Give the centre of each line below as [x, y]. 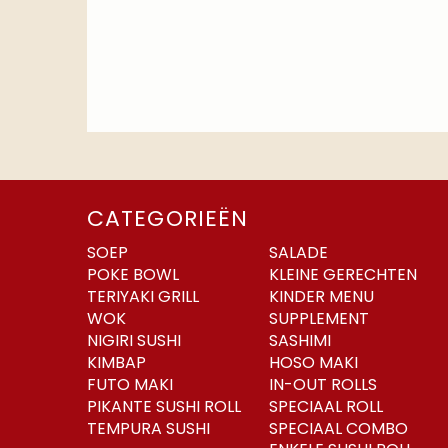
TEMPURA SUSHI [148, 428]
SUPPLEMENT [318, 318]
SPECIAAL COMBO [338, 428]
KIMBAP [116, 362]
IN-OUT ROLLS [322, 384]
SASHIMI [299, 340]
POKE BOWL [133, 274]
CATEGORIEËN [168, 218]
